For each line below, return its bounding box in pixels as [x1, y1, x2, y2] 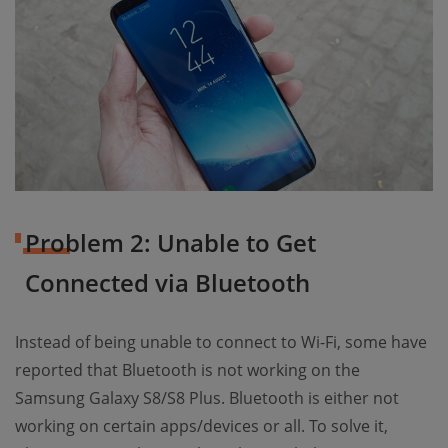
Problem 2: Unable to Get [25, 226, 316, 260]
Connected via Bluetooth [25, 266, 310, 300]
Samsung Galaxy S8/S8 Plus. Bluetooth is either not [15, 387, 399, 410]
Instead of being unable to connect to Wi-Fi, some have [15, 331, 427, 354]
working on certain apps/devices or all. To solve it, [15, 415, 388, 438]
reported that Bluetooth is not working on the [15, 359, 360, 382]
